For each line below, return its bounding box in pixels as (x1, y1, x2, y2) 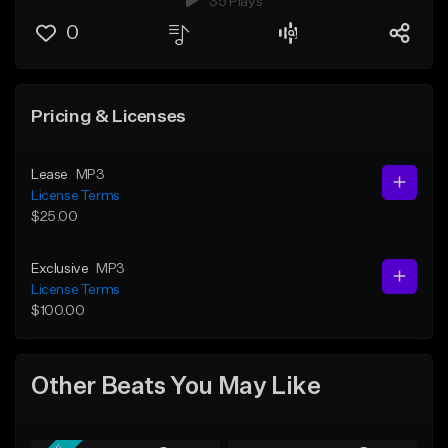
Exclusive (31, 261, 89, 276)
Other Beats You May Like (31, 375, 321, 400)
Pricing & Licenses (31, 107, 186, 126)
